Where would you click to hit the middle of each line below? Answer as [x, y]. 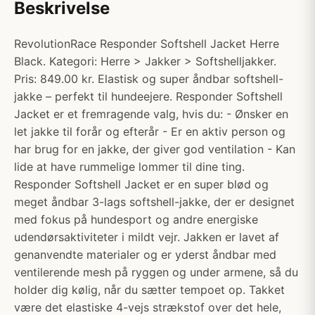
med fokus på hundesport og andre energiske [136, 219]
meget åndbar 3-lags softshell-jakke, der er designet [154, 202]
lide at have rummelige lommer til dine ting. [129, 167]
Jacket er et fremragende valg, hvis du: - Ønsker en [151, 114]
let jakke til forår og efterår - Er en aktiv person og [150, 131]
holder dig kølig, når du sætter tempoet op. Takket [149, 290]
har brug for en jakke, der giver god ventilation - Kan [155, 149]
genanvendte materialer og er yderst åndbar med [145, 255]
